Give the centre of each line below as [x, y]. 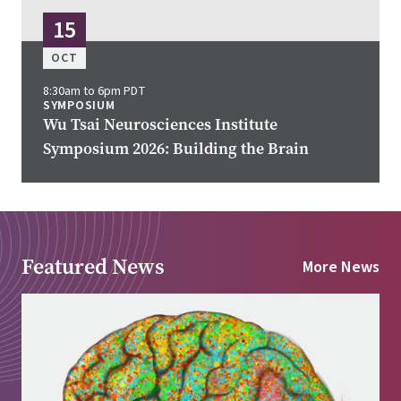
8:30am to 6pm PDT [94, 92]
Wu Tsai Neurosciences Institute [160, 125]
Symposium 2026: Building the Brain [176, 149]
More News [341, 267]
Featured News [93, 267]
